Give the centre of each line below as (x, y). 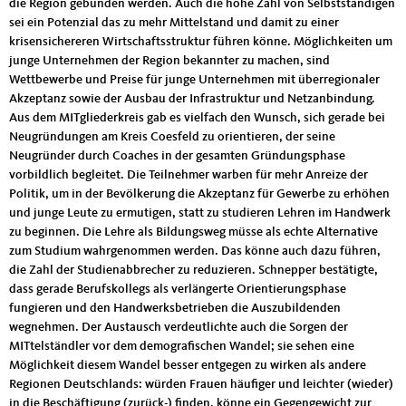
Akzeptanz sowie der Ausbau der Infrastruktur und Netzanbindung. (192, 99)
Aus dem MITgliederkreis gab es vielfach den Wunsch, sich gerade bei (197, 118)
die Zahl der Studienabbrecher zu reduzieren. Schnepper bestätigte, (193, 270)
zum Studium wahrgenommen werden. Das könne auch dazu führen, (195, 251)
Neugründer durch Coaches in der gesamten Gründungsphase (177, 156)
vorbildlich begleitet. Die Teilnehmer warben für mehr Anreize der (188, 175)
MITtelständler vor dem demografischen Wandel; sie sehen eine (182, 346)
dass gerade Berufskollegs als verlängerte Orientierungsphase (178, 289)
